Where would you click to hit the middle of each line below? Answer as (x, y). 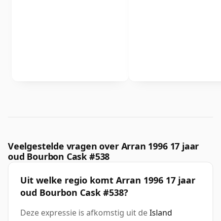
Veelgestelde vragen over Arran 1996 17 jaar (104, 146)
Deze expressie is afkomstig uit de (85, 213)
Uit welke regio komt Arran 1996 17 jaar (108, 180)
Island (161, 213)
